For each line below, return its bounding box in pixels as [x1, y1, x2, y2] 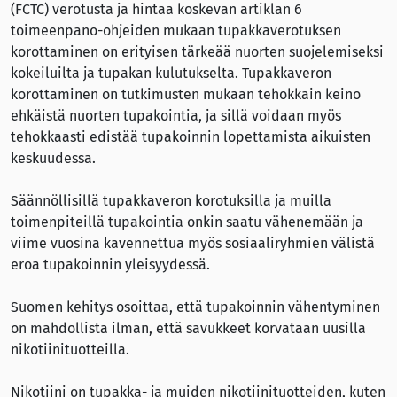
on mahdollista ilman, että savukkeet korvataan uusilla [11, 320, 366, 337]
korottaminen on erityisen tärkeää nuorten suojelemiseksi [11, 43, 384, 60]
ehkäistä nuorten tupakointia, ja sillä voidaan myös [11, 107, 341, 124]
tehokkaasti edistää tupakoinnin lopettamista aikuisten [11, 128, 370, 145]
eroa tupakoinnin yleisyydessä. [11, 256, 210, 273]
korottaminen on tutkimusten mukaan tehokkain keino [11, 86, 361, 103]
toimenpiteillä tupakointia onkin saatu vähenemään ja [11, 214, 363, 230]
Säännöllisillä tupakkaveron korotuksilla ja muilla [11, 192, 331, 209]
